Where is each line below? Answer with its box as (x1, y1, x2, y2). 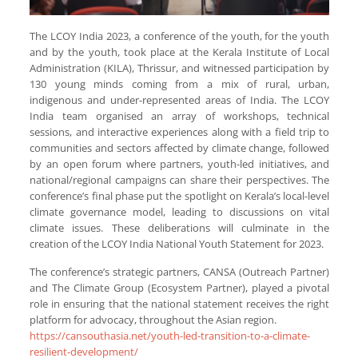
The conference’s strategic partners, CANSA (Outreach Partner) (30, 265, 330, 280)
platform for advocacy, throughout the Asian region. (30, 312, 277, 328)
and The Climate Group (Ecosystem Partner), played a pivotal (30, 280, 330, 296)
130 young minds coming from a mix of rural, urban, (30, 77, 330, 92)
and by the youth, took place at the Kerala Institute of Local (30, 45, 330, 60)
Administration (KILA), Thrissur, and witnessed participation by (30, 61, 330, 76)
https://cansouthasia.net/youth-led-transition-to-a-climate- (30, 328, 311, 344)
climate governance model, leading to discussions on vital (30, 205, 330, 220)
